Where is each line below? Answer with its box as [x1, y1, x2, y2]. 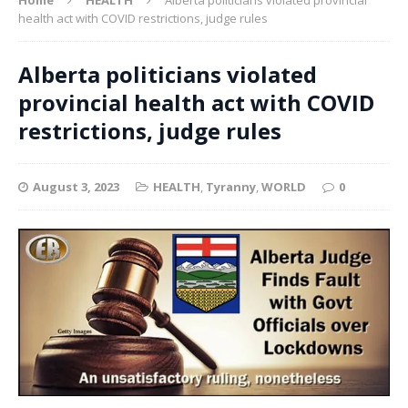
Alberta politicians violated [18, 58, 317, 89]
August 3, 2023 [33, 178, 119, 195]
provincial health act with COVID [18, 87, 374, 117]
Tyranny [206, 178, 256, 195]
